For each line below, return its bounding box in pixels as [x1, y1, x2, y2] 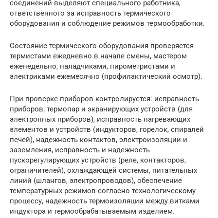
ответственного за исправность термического [10, 9, 171, 18]
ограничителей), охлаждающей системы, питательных [10, 166, 197, 175]
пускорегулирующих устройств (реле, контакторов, [10, 156, 186, 165]
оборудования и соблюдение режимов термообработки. [10, 19, 205, 28]
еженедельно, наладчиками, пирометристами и [10, 62, 175, 71]
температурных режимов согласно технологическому [10, 186, 196, 196]
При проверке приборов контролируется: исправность [10, 94, 199, 104]
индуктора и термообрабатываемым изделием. [10, 207, 175, 216]
